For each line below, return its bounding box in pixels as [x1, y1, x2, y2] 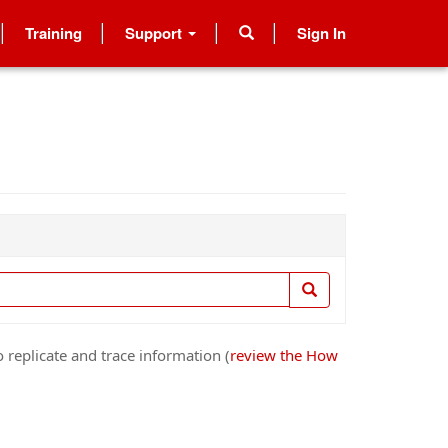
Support [125, 21, 186, 44]
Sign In [297, 21, 346, 44]
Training [25, 21, 82, 44]
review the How [230, 345, 338, 365]
